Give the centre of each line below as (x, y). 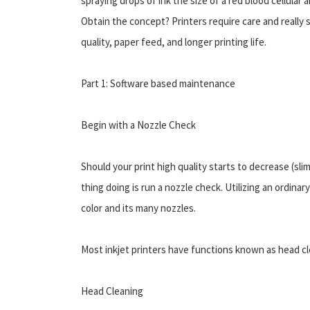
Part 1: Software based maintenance (158, 83)
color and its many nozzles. (138, 208)
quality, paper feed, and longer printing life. (174, 42)
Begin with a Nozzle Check (138, 125)
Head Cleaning (112, 291)
